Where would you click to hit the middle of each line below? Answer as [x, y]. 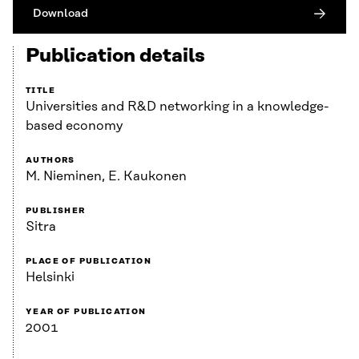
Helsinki [50, 278]
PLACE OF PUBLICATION [89, 262]
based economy [74, 126]
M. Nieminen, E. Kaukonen [106, 177]
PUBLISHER [56, 211]
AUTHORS [50, 161]
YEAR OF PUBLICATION [86, 312]
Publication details [115, 56]
